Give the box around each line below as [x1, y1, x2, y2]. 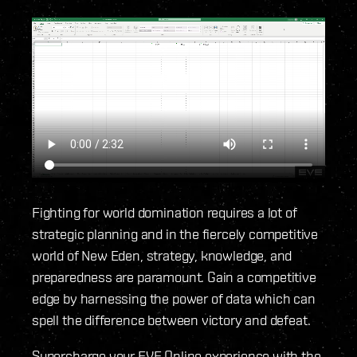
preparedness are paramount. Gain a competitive [32, 269, 316, 286]
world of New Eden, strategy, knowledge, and [32, 247, 292, 265]
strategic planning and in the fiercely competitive [32, 226, 319, 243]
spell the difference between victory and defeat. [32, 312, 311, 329]
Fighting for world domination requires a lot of [32, 204, 297, 222]
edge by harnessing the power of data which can [32, 290, 316, 308]
